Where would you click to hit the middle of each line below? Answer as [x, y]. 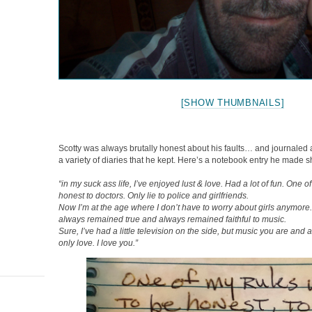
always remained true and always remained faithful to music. [172, 219]
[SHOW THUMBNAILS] [233, 102]
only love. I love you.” [98, 243]
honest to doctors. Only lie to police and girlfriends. [154, 195]
